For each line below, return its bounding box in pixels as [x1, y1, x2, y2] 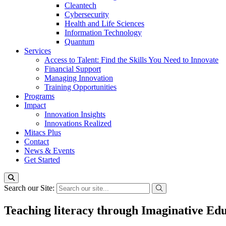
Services [24, 46, 51, 55]
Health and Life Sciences [65, 19, 144, 28]
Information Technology [65, 28, 142, 37]
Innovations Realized [44, 119, 111, 128]
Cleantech [65, 1, 96, 10]
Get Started [24, 155, 60, 164]
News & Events [24, 146, 75, 155]
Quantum [65, 37, 94, 46]
